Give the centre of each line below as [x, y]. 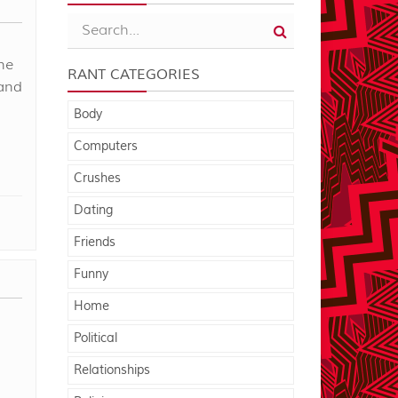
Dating [93, 210]
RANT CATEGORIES [134, 74]
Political [96, 338]
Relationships [112, 370]
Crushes [97, 178]
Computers [106, 146]
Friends [95, 242]
